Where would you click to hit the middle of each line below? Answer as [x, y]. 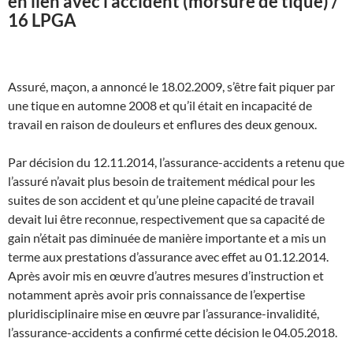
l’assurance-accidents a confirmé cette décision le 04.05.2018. [173, 332]
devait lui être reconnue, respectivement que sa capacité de [166, 218]
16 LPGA [42, 20]
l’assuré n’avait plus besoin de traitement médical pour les [162, 180]
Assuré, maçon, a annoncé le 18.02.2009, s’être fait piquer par [171, 86]
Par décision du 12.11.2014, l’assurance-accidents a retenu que [176, 162]
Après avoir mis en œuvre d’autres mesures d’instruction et [166, 275]
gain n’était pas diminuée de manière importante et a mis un [167, 237]
